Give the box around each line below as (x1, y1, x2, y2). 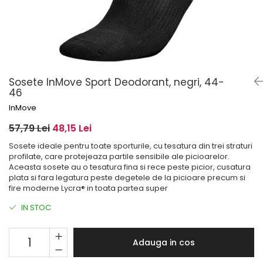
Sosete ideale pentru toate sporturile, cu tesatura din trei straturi (9, 140, 252, 151)
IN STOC (19, 202, 51, 213)
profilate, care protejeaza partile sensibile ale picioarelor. (9, 151, 230, 162)
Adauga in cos (133, 237, 195, 248)
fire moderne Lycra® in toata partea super (9, 183, 168, 194)
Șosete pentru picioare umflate (9, 13, 145, 25)
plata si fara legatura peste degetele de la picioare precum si (9, 172, 245, 183)
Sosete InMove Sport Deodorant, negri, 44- (9, 75, 224, 89)
